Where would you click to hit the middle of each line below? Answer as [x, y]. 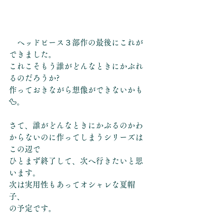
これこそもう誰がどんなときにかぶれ [76, 66]
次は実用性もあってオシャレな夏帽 [72, 184]
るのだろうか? [34, 78]
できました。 [33, 54]
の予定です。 [33, 208]
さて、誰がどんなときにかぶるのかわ [76, 125]
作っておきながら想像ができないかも [76, 90]
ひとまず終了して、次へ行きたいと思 [76, 161]
